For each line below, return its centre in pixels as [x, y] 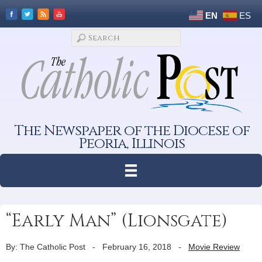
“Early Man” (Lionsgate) [117, 221]
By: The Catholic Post [46, 247]
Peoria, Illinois [132, 143]
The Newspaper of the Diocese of [132, 130]
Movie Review [214, 247]
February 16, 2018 [137, 247]
